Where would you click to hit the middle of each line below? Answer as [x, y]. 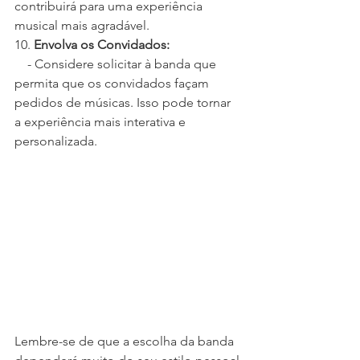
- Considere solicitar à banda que [21, 63]
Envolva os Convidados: [102, 44]
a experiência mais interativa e [102, 121]
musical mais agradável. [82, 25]
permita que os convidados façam [113, 83]
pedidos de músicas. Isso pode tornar [124, 102]
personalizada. [56, 141]
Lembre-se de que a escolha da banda [126, 341]
